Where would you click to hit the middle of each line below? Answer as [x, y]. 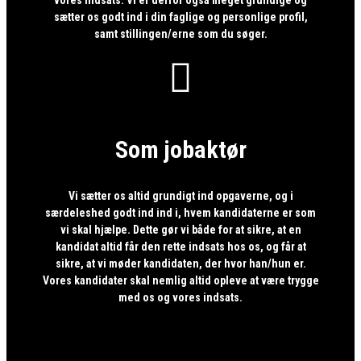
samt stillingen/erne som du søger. [180, 33]
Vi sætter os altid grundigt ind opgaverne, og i [180, 196]
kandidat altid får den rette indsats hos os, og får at [180, 247]
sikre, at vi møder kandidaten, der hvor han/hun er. [180, 264]
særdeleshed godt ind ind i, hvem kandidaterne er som [180, 213]
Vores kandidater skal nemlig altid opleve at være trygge [180, 281]
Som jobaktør [180, 150]
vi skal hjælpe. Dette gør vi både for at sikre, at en [180, 230]
